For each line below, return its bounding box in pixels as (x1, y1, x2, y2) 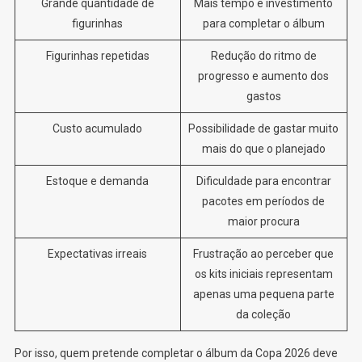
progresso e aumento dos (198, 69, 330, 82)
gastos (246, 89, 281, 103)
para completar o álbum (202, 16, 325, 30)
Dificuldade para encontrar (196, 174, 331, 187)
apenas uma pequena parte (192, 287, 335, 301)
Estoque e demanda (46, 174, 149, 187)
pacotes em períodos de (202, 194, 326, 208)
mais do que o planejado (201, 141, 326, 155)
